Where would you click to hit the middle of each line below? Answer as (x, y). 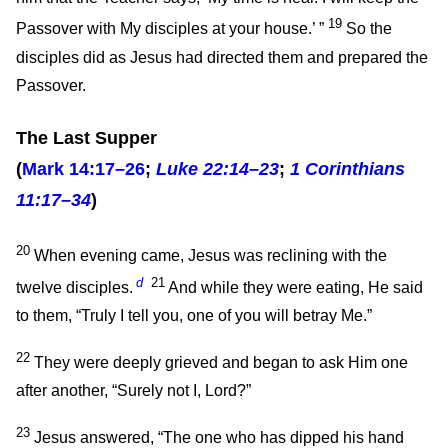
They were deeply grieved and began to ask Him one (219, 363)
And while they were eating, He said (294, 287)
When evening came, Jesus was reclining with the (208, 256)
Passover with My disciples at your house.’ (165, 29)
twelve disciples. (74, 287)
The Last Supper (86, 137)
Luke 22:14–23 (217, 168)
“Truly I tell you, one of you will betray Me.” (224, 315)
